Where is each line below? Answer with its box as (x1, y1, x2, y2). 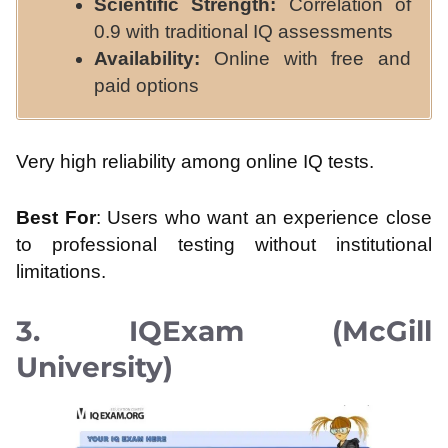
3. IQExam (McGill (16, 314, 432, 349)
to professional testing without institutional (16, 233, 432, 255)
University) (16, 350, 173, 385)
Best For (16, 206, 96, 228)
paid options (94, 74, 199, 96)
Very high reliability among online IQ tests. (16, 151, 374, 173)
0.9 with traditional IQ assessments (94, 20, 393, 42)
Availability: (94, 47, 200, 69)
